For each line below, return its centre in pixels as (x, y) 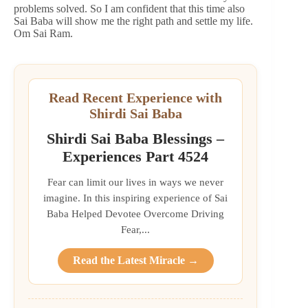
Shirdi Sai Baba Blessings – (136, 138)
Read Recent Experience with (136, 97)
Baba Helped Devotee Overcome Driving (136, 213)
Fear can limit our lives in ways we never (136, 181)
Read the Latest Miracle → (135, 260)
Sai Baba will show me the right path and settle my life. (133, 21)
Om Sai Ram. (43, 33)
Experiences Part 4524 (136, 156)
